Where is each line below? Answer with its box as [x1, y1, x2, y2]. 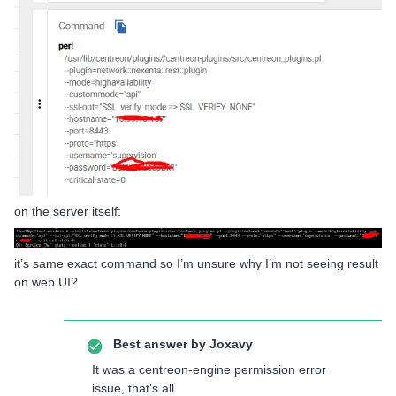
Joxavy [206, 336, 253, 351]
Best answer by [113, 336, 206, 351]
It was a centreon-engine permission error [92, 362, 326, 377]
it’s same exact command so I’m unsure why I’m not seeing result [14, 255, 378, 270]
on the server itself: [14, 204, 121, 219]
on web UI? [14, 274, 78, 289]
